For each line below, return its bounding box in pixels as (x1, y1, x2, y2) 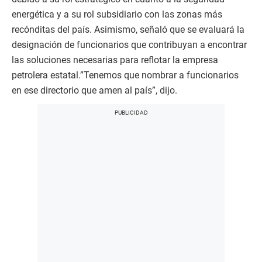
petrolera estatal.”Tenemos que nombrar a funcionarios (12, 69, 239, 81)
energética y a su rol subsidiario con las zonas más (12, 8, 222, 20)
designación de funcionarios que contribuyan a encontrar (12, 39, 247, 50)
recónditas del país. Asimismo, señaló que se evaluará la (12, 23, 244, 35)
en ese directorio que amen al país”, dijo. (12, 84, 177, 96)
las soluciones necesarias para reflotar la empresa (12, 54, 218, 65)
